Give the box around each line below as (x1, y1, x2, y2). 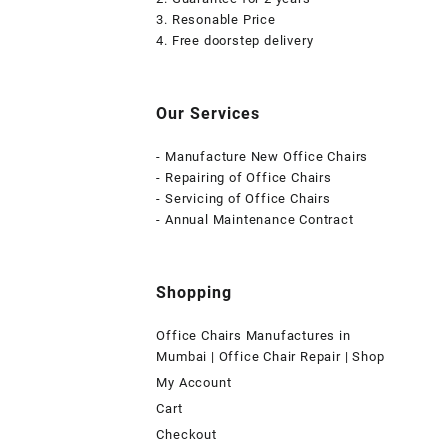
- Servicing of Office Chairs (156, 191, 331, 207)
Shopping (156, 283, 233, 303)
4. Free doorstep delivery (156, 33, 314, 49)
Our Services (156, 104, 261, 124)
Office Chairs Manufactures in (156, 328, 351, 344)
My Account (156, 375, 232, 391)
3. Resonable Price (156, 12, 276, 28)
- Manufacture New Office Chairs (156, 149, 369, 165)
